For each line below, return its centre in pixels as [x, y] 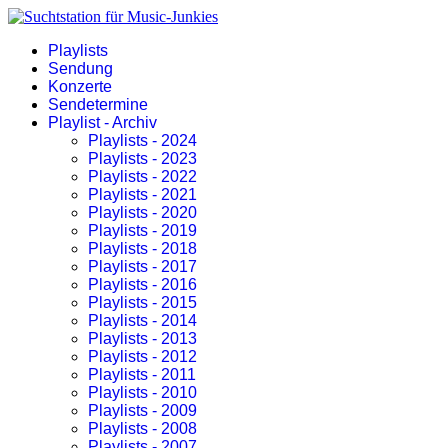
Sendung [80, 68]
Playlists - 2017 [142, 266]
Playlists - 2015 [142, 302]
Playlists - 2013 [142, 338]
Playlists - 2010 [142, 392]
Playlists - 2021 [142, 194]
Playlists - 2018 [142, 248]
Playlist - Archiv [102, 122]
